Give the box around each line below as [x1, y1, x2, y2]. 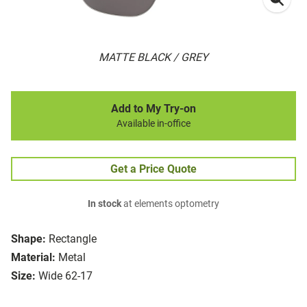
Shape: [11, 232, 46, 246]
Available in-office [116, 118, 191, 130]
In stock [88, 198, 121, 210]
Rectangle [49, 232, 97, 246]
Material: [11, 251, 56, 265]
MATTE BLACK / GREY [99, 51, 208, 64]
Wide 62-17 [38, 269, 93, 283]
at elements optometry [121, 198, 219, 210]
